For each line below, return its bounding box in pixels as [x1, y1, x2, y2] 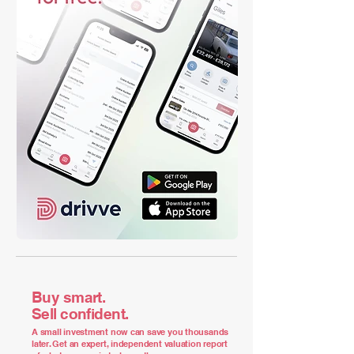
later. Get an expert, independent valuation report [32, 338, 228, 349]
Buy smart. [32, 288, 106, 306]
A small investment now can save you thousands [32, 326, 229, 337]
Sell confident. [32, 305, 129, 322]
